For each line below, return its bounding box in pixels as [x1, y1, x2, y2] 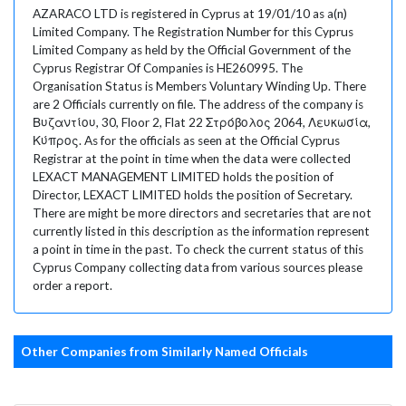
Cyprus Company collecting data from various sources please [33, 259, 362, 275]
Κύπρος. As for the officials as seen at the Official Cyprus [33, 132, 340, 148]
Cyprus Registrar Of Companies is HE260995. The [33, 60, 303, 75]
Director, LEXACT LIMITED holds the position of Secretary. [33, 187, 353, 202]
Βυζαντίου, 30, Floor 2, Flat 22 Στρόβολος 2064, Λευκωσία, [33, 114, 371, 130]
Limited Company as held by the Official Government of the [33, 42, 351, 57]
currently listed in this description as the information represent [33, 223, 370, 238]
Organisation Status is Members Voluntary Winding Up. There [33, 78, 366, 93]
